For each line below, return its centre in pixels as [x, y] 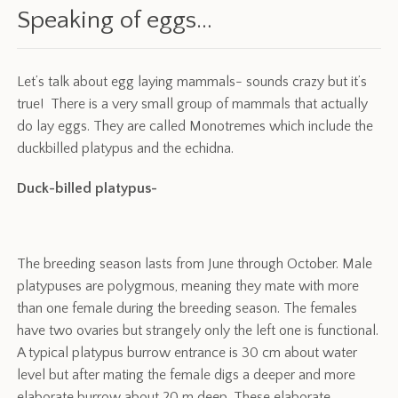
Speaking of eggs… [115, 20]
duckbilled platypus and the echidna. [126, 149]
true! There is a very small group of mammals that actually [193, 104]
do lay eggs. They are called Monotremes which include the [195, 127]
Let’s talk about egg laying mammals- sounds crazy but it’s [192, 82]
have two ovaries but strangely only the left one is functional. [198, 331]
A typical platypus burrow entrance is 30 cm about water [187, 353]
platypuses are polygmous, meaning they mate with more [188, 287]
